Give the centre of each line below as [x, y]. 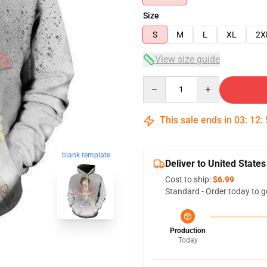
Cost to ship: [189, 179]
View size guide [187, 59]
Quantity [159, 82]
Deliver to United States [215, 164]
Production [188, 231]
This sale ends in [196, 120]
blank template [86, 155]
